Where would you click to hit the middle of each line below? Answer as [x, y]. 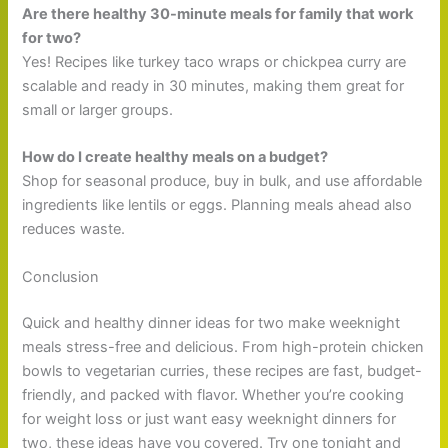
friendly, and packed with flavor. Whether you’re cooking [213, 394]
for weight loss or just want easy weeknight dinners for [209, 418]
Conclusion [61, 276]
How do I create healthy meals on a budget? [175, 157]
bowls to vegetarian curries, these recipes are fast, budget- [222, 370]
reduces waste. [74, 229]
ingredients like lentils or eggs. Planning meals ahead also [217, 205]
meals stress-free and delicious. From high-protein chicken [223, 346]
